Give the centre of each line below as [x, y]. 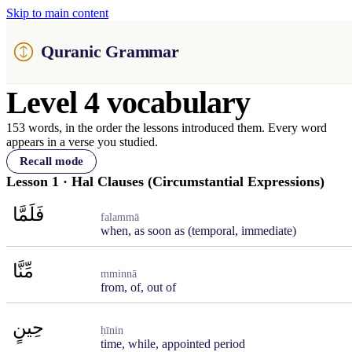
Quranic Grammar [110, 51]
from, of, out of [138, 287]
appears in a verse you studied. [82, 142]
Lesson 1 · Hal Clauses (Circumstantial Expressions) [165, 181]
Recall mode [51, 161]
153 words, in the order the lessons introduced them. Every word [167, 128]
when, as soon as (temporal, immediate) [198, 231]
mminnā [119, 274]
